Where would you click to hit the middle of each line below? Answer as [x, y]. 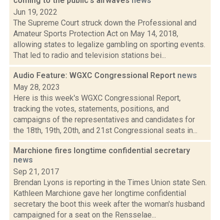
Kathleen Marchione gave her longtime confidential [100, 193]
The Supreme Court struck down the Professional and [105, 23]
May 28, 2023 [37, 87]
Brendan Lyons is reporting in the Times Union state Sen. [110, 182]
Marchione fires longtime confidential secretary [102, 151]
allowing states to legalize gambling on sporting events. [109, 44]
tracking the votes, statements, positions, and [91, 109]
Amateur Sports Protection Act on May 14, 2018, [96, 34]
